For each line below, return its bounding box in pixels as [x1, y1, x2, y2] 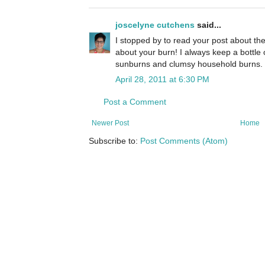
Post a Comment [104, 97, 166, 107]
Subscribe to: [89, 136, 140, 146]
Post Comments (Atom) [140, 136, 228, 146]
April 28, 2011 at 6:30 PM [115, 75, 209, 85]
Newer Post [92, 119, 129, 128]
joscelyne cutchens [115, 20, 195, 30]
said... [195, 20, 221, 30]
